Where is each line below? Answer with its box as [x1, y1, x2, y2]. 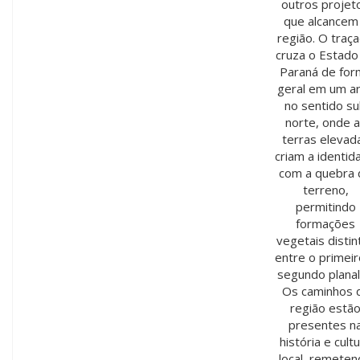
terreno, [302, 182, 349, 198]
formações [296, 215, 355, 231]
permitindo [295, 198, 356, 215]
